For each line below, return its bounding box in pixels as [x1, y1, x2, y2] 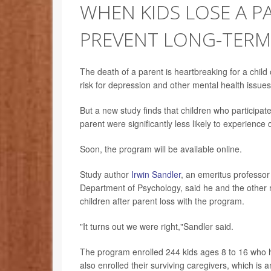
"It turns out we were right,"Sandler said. [80, 220, 233, 232]
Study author [80, 168, 131, 180]
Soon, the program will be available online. [80, 142, 242, 155]
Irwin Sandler [131, 168, 181, 180]
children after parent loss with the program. [80, 194, 244, 207]
